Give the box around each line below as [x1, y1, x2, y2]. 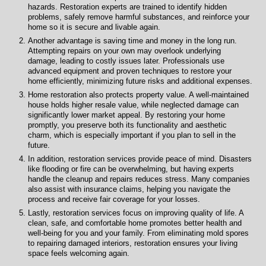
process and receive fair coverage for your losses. [28, 194, 201, 204]
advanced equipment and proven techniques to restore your [28, 66, 232, 75]
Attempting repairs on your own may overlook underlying [28, 46, 221, 55]
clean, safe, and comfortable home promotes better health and [28, 218, 242, 227]
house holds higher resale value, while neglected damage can [28, 100, 239, 109]
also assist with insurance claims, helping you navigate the [28, 184, 231, 194]
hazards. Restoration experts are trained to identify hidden [28, 2, 227, 11]
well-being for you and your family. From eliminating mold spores [28, 228, 249, 237]
